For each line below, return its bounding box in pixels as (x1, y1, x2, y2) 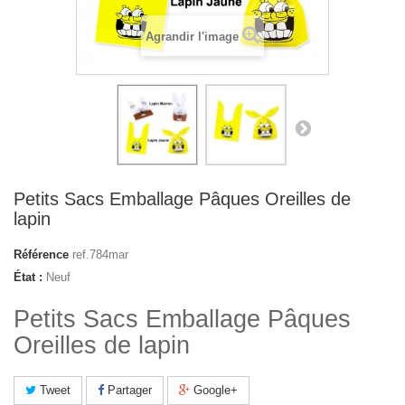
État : (14, 270, 42, 285)
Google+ (190, 383, 238, 398)
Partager (104, 383, 152, 398)
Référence (14, 248, 69, 262)
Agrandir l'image (146, 30, 239, 44)
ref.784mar (72, 248, 128, 262)
